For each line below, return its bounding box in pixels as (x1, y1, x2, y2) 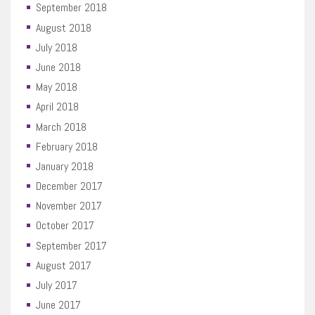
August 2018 (35, 20, 91, 35)
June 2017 (35, 297, 81, 313)
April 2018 (35, 99, 79, 115)
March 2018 (35, 119, 86, 134)
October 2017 (35, 218, 94, 233)
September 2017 (35, 238, 107, 253)
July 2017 (35, 278, 77, 292)
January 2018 (35, 158, 94, 174)
